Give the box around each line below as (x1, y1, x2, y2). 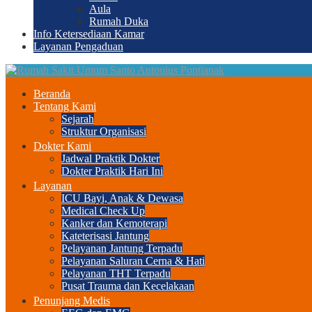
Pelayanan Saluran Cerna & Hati (61, 255, 205, 267)
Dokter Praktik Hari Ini (61, 165, 163, 177)
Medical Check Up (61, 205, 145, 217)
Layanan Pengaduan (33, 40, 123, 52)
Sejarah (61, 113, 94, 125)
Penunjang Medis (33, 295, 110, 306)
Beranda (33, 88, 70, 100)
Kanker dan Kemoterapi (61, 217, 167, 229)
